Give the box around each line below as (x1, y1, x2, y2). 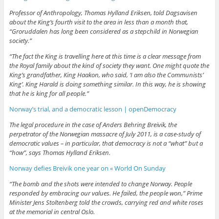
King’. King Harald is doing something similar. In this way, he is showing (9, 79, 206, 88)
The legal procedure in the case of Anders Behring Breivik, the (9, 120, 177, 129)
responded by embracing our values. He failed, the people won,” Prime (9, 188, 202, 197)
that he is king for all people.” (9, 88, 89, 98)
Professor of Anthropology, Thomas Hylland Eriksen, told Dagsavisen (9, 8, 197, 17)
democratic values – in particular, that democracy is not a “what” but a (9, 138, 203, 148)
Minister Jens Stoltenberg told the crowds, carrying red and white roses (9, 197, 203, 207)
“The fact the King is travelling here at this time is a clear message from (9, 51, 201, 61)
